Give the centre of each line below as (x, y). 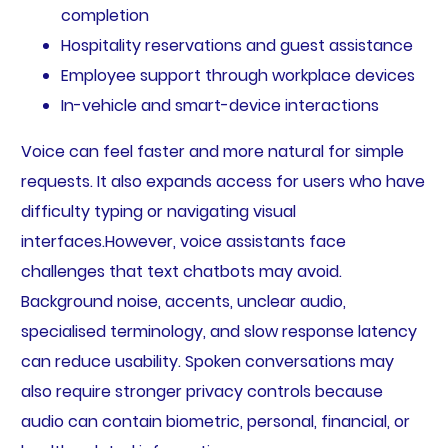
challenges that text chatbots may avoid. (181, 272)
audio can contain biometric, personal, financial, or (215, 422)
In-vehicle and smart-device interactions (219, 106)
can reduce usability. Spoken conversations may (207, 362)
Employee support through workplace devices (237, 76)
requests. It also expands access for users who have (222, 182)
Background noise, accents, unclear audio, (183, 302)
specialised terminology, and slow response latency (218, 332)
